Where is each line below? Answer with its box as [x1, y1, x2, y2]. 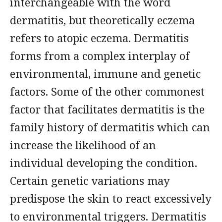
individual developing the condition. [10, 155, 197, 170]
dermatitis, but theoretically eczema [10, 12, 195, 27]
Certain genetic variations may [10, 173, 170, 188]
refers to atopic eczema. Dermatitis [10, 30, 189, 45]
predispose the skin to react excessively [10, 191, 212, 206]
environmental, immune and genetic [10, 66, 201, 81]
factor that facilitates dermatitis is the [10, 102, 205, 116]
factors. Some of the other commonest [10, 84, 205, 99]
